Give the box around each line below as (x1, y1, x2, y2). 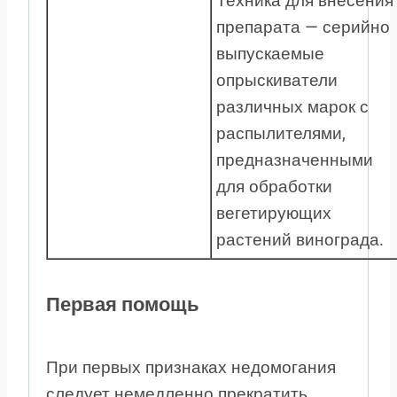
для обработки (216, 175, 332, 197)
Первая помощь (46, 293, 199, 316)
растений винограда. (216, 229, 384, 250)
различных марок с (216, 96, 369, 117)
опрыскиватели (216, 69, 338, 90)
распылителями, (216, 122, 346, 144)
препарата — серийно (216, 16, 390, 37)
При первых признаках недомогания (46, 357, 336, 378)
